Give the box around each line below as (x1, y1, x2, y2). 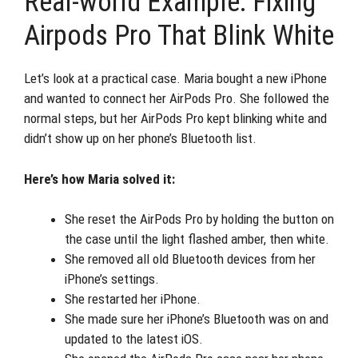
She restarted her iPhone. (65, 291, 201, 307)
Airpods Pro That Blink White (24, 19, 334, 52)
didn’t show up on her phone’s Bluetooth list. (24, 130, 257, 146)
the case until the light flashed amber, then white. (65, 231, 329, 247)
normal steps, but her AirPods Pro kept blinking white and (24, 110, 327, 126)
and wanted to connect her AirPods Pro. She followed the (24, 90, 329, 106)
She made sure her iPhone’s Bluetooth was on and (65, 311, 328, 327)
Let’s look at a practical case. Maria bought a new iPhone (24, 70, 327, 86)
